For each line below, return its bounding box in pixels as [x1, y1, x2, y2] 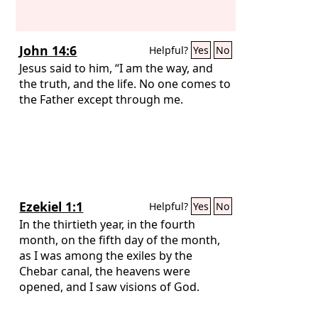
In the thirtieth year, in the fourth [19, 216, 196, 232]
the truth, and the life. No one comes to [19, 75, 231, 92]
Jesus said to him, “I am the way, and [19, 60, 214, 76]
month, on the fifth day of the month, [19, 231, 221, 248]
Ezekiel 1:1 [19, 198, 84, 215]
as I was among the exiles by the [19, 247, 193, 263]
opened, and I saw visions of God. [19, 278, 200, 295]
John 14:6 [19, 42, 77, 59]
